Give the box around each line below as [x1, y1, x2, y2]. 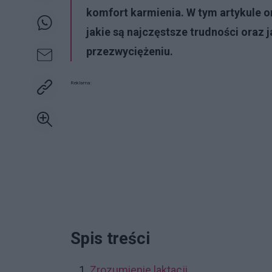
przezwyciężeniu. [86, 44, 173, 58]
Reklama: [70, 80, 92, 86]
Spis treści [70, 228, 150, 248]
